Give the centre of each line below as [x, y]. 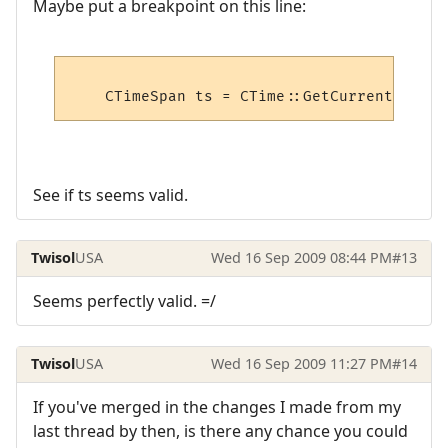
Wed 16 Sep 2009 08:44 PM [301, 258]
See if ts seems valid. [110, 194]
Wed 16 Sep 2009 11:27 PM [301, 364]
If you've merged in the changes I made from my [217, 406]
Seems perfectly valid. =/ [124, 300]
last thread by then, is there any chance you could [220, 430]
